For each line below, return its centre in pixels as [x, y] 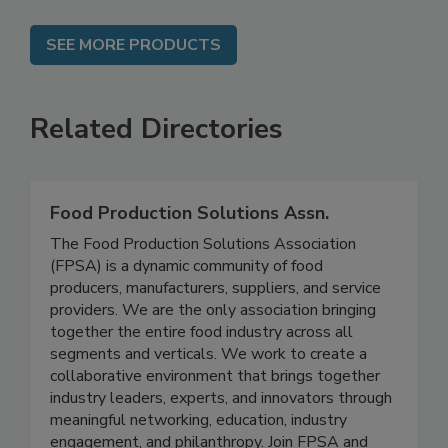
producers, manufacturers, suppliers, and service [215, 308]
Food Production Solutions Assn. [189, 233]
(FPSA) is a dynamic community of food [186, 286]
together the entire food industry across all [201, 352]
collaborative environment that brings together [215, 396]
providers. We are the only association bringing [213, 330]
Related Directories [156, 149]
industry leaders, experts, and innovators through [221, 418]
